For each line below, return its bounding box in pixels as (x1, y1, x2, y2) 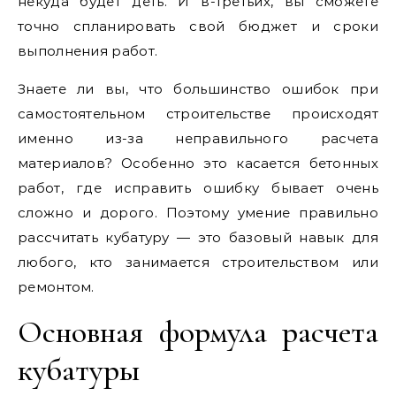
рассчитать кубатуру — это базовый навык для (18, 229, 378, 246)
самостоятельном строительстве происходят (18, 105, 378, 122)
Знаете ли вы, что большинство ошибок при (18, 80, 378, 97)
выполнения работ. (18, 42, 158, 59)
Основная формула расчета (18, 313, 378, 351)
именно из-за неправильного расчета (18, 130, 378, 147)
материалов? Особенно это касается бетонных (18, 155, 378, 171)
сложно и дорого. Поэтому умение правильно (18, 204, 378, 221)
